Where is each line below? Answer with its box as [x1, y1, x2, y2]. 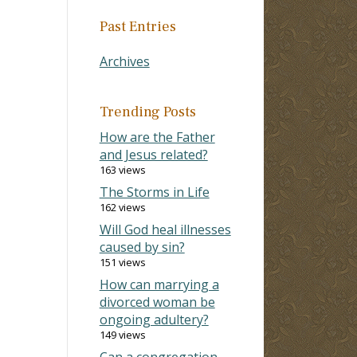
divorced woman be [99, 292, 215, 311]
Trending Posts [99, 102, 196, 121]
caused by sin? [99, 237, 185, 256]
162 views [99, 199, 146, 214]
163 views [99, 162, 146, 177]
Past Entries [99, 17, 176, 36]
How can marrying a [99, 275, 219, 293]
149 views [99, 327, 146, 342]
